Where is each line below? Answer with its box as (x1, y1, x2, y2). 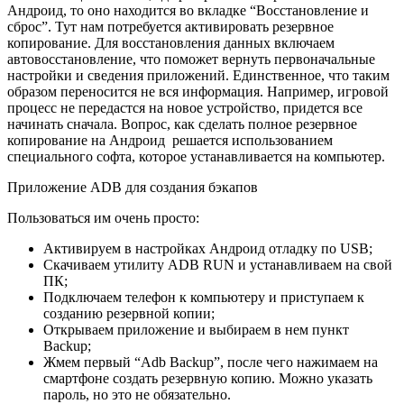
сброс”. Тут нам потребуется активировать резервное (7, 18, 334, 34)
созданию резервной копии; (43, 305, 215, 321)
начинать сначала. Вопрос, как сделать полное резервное (7, 115, 357, 132)
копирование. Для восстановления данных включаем (7, 34, 335, 50)
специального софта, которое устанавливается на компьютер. (7, 148, 385, 164)
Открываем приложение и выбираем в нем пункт (43, 321, 349, 337)
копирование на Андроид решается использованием (7, 132, 333, 148)
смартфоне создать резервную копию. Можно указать (43, 370, 372, 386)
